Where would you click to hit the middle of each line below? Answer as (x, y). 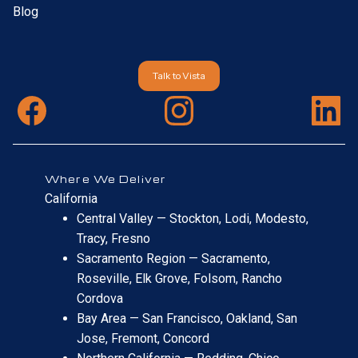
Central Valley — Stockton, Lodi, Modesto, (193, 219)
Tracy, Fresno (113, 239)
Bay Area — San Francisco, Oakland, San (187, 319)
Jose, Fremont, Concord (143, 339)
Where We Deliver (106, 179)
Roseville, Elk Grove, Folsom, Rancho (179, 279)
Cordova (100, 299)
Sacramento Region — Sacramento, (173, 259)
